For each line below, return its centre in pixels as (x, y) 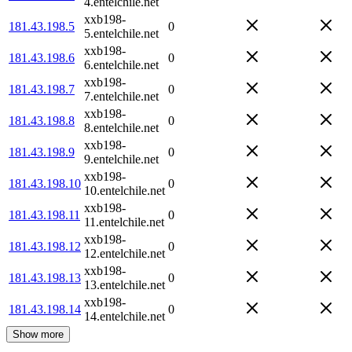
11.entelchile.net (124, 222)
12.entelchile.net (125, 253)
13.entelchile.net (125, 284)
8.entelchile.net (121, 127)
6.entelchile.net (121, 64)
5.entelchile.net (121, 33)
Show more (38, 334)
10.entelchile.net (125, 190)
